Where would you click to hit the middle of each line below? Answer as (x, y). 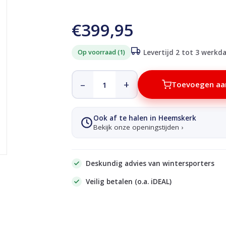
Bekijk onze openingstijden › (138, 127)
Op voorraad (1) (101, 52)
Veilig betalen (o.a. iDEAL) (128, 182)
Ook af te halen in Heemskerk (145, 118)
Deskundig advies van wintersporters (150, 163)
